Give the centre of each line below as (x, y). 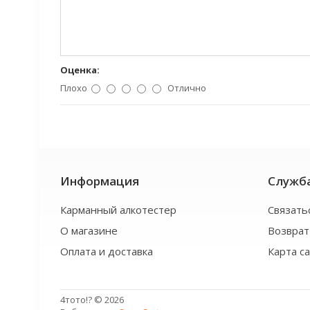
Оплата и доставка (107, 251)
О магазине (89, 230)
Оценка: (80, 70)
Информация (100, 181)
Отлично (187, 88)
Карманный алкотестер (118, 209)
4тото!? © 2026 (92, 299)
